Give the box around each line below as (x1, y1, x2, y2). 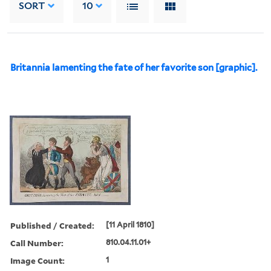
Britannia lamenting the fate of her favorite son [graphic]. (10, 62, 257, 73)
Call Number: (10, 237, 64, 249)
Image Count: (10, 254, 65, 266)
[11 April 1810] (106, 220, 155, 229)
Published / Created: (10, 219, 94, 231)
